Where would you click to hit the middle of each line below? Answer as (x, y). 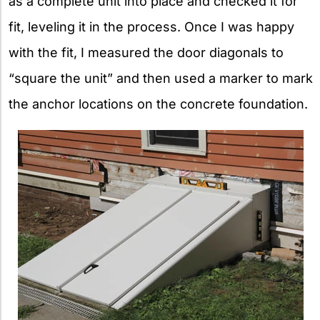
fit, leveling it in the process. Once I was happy (151, 27)
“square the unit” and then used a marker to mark (161, 79)
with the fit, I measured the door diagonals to (146, 53)
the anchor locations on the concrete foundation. (158, 104)
